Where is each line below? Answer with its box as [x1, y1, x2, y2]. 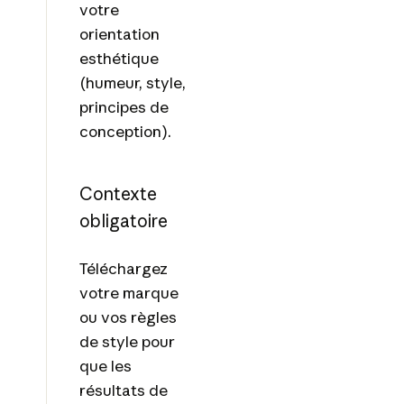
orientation [78, 24, 160, 44]
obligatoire [78, 210, 168, 232]
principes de [78, 97, 169, 117]
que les [78, 356, 132, 375]
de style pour [78, 332, 175, 351]
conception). [78, 122, 171, 142]
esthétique [78, 49, 159, 69]
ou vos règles [78, 308, 177, 326]
